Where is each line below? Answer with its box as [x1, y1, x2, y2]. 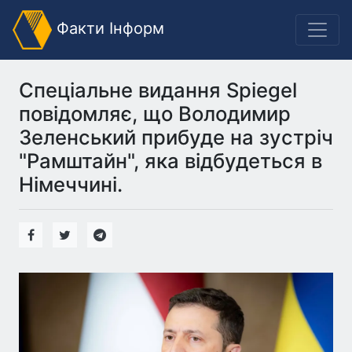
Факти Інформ [52, 19, 164, 38]
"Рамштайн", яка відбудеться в [19, 148, 322, 173]
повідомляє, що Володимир [19, 101, 291, 126]
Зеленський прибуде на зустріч [19, 125, 333, 149]
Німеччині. [19, 172, 123, 196]
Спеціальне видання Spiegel [19, 78, 297, 102]
